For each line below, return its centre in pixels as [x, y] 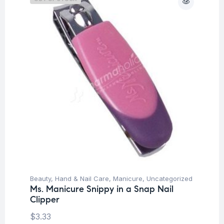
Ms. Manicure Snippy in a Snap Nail [102, 189]
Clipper [45, 199]
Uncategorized [169, 178]
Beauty [40, 178]
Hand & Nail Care [82, 178]
